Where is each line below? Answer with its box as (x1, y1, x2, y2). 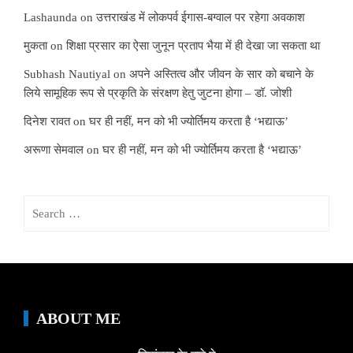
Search (23, 198, 56, 211)
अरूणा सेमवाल (24, 143, 84, 157)
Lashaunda (24, 11, 77, 24)
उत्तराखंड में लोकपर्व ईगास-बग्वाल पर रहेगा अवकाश (96, 11, 305, 24)
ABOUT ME (36, 310, 121, 328)
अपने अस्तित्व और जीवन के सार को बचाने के (129, 68, 314, 81)
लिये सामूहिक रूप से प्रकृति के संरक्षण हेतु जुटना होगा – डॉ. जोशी (24, 87, 292, 100)
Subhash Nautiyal (24, 68, 110, 81)
